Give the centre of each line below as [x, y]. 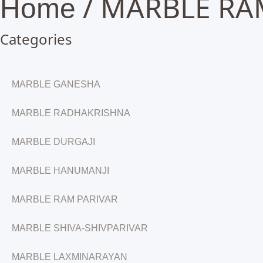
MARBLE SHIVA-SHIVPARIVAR [80, 228]
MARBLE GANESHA [56, 84]
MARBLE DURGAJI [53, 142]
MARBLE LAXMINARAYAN [70, 257]
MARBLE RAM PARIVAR [65, 199]
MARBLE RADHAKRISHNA [71, 113]
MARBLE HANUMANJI [60, 171]
